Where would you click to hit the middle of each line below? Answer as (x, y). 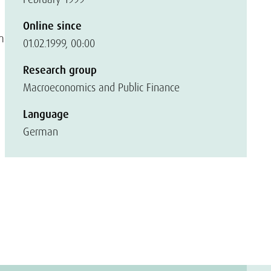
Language (46, 114)
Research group (60, 70)
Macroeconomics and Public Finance (101, 87)
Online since (52, 26)
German (41, 132)
